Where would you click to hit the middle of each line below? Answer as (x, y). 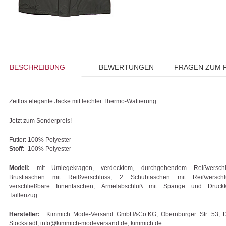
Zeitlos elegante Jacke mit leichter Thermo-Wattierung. (83, 101)
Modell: (19, 168)
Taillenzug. (24, 195)
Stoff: (17, 149)
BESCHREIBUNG (37, 67)
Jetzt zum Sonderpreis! (40, 120)
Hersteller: (24, 214)
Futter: (18, 139)
